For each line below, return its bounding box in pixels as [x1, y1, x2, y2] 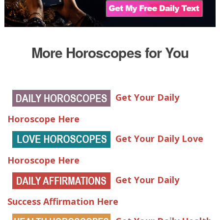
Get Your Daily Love [115, 132, 203, 144]
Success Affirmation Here [7, 195, 118, 207]
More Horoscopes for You [31, 42, 189, 62]
